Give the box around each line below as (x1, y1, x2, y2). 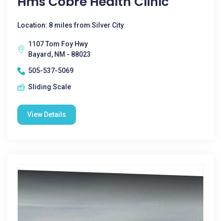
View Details (27, 110, 66, 118)
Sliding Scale (28, 83, 71, 91)
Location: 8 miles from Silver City (17, 21, 124, 29)
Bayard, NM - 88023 (28, 50, 91, 58)
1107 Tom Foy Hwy (28, 40, 88, 48)
